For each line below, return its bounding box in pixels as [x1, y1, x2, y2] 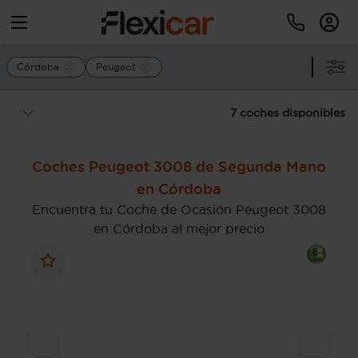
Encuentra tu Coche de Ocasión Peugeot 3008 [32, 202, 326, 217]
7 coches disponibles [230, 106, 345, 119]
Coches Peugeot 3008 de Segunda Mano [32, 158, 326, 174]
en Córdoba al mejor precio [93, 221, 265, 236]
